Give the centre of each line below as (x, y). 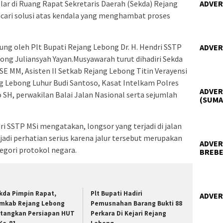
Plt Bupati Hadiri (117, 193)
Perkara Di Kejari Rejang (129, 213)
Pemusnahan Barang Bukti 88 (137, 203)
